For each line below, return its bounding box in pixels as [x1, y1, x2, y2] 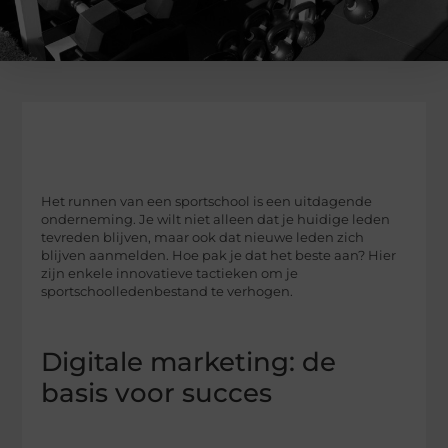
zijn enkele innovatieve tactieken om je [41, 265, 299, 281]
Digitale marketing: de [41, 346, 337, 379]
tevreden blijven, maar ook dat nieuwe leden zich [41, 229, 365, 245]
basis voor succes [41, 377, 273, 410]
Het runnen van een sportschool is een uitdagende [41, 193, 373, 209]
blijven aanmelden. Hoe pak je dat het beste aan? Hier [41, 247, 397, 263]
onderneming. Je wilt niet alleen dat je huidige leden [41, 211, 391, 227]
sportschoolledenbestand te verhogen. [41, 283, 294, 299]
